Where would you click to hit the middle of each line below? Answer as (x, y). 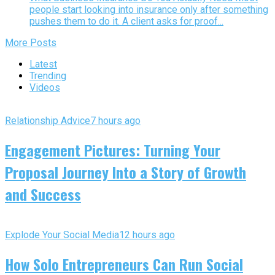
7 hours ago (115, 121)
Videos (45, 88)
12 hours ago (147, 234)
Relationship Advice (48, 121)
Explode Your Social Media (62, 234)
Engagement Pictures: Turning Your (113, 149)
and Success (43, 194)
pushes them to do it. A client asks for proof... (126, 21)
